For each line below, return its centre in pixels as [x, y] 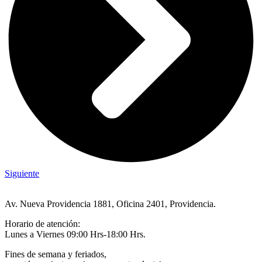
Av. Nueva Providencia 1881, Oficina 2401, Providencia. [110, 204]
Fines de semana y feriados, [56, 254]
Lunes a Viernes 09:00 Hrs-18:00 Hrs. [75, 234]
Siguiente [22, 173]
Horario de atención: [42, 223]
